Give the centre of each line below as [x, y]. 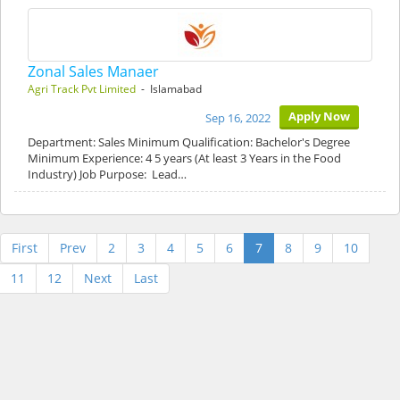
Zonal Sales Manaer [93, 71]
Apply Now [319, 116]
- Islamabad [169, 89]
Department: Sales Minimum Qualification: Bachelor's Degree [189, 142]
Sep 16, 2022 [238, 118]
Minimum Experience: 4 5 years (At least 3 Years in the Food [184, 158]
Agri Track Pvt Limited [82, 89]
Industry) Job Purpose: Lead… [107, 174]
